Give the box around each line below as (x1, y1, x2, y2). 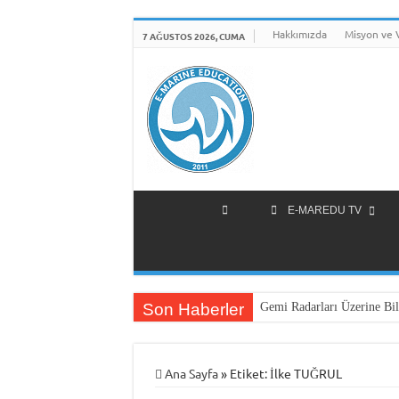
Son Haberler (142, 300, 244, 319)
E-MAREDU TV (287, 204, 362, 216)
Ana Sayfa (161, 365, 218, 381)
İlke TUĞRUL (269, 365, 342, 381)
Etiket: (229, 365, 270, 381)
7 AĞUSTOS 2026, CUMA (142, 29, 245, 43)
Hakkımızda (272, 27, 327, 41)
